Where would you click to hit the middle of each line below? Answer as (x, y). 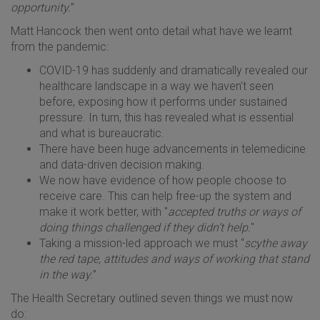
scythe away (276, 243)
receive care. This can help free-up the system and (165, 196)
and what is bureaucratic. (102, 133)
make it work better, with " (104, 211)
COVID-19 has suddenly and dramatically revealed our (174, 70)
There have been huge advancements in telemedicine (172, 149)
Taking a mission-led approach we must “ (142, 243)
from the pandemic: (60, 46)
